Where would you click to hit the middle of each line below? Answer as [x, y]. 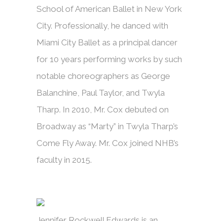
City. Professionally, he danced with [102, 26]
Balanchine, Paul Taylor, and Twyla [101, 93]
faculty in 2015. [64, 160]
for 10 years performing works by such [109, 59]
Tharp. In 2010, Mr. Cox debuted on [103, 110]
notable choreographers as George [103, 76]
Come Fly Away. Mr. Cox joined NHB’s [108, 143]
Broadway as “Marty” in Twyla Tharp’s [107, 127]
